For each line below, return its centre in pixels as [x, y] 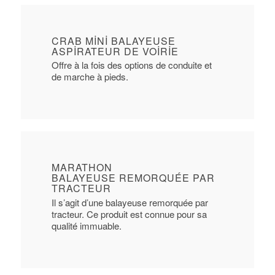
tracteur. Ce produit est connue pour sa [129, 214]
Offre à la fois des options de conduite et [131, 65]
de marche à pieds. [90, 77]
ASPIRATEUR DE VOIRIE [115, 51]
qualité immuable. [86, 225]
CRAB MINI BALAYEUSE [113, 41]
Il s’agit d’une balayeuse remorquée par [130, 202]
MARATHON [82, 168]
